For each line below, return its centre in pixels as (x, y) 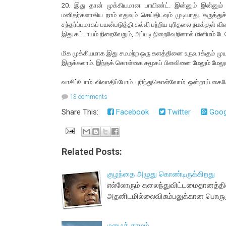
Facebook (131, 112)
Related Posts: (92, 151)
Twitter (178, 112)
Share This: (82, 112)
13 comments (89, 97)
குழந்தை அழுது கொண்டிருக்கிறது (161, 174)
